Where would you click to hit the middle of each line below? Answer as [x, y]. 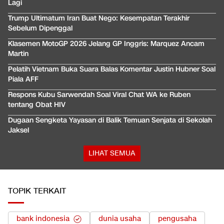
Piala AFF [23, 79]
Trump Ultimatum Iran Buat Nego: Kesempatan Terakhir [99, 18]
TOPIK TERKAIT [37, 191]
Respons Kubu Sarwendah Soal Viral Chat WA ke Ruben [99, 95]
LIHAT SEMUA [112, 153]
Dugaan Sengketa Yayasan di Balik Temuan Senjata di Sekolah [110, 120]
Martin [18, 54]
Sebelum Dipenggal [40, 28]
